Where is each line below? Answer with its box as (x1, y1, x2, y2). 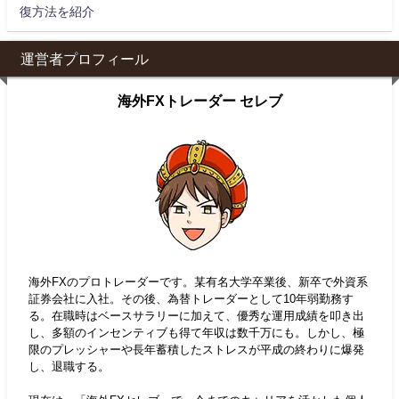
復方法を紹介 (20, 4, 95, 18)
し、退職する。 (28, 360, 110, 372)
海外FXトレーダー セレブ (117, 94, 282, 109)
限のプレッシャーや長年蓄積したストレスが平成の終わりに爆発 (28, 343, 365, 355)
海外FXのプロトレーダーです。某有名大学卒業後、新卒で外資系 (28, 275, 369, 288)
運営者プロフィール (20, 52, 149, 67)
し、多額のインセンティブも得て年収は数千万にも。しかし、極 (28, 326, 365, 338)
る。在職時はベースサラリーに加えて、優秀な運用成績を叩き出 (28, 309, 365, 322)
